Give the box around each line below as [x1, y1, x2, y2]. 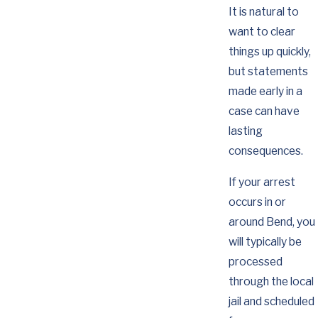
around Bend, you [228, 214, 315, 229]
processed [228, 254, 283, 268]
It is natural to [228, 5, 299, 19]
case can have [228, 104, 300, 119]
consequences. [228, 144, 303, 158]
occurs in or [228, 194, 286, 209]
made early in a [228, 84, 302, 99]
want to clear [228, 25, 295, 39]
